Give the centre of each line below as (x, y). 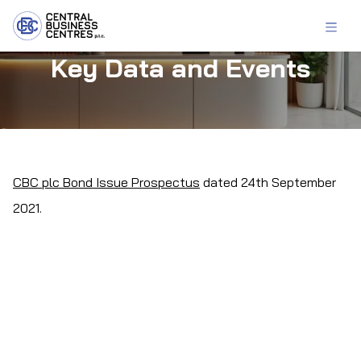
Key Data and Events (180, 68)
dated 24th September (268, 182)
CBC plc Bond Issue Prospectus (106, 182)
